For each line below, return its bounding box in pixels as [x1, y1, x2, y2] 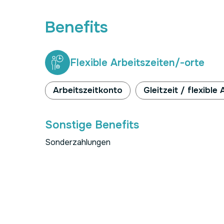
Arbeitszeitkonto [53, 85, 122, 95]
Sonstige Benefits [45, 118, 139, 132]
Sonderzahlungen [45, 137, 110, 147]
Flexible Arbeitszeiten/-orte [70, 56, 204, 69]
